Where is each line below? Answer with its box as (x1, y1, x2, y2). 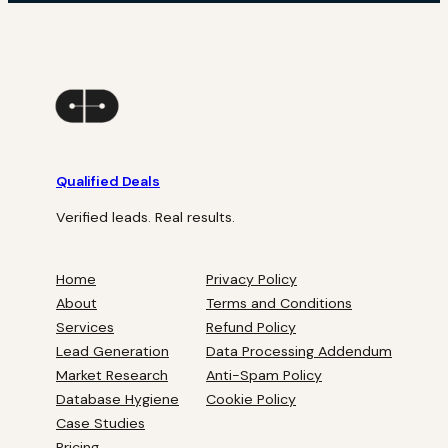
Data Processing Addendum (206, 341, 392, 360)
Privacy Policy (206, 269, 297, 288)
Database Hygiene (56, 389, 179, 408)
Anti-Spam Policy (206, 365, 322, 384)
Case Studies (56, 413, 145, 432)
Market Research (56, 365, 168, 384)
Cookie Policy (206, 389, 296, 408)
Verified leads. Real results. (56, 207, 235, 226)
